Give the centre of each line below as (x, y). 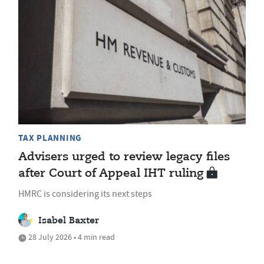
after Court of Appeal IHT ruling (111, 174)
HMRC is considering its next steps (85, 194)
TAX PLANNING (50, 138)
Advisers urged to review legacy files (124, 157)
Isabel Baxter (69, 221)
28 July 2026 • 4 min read (71, 237)
